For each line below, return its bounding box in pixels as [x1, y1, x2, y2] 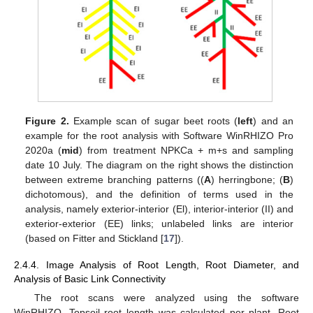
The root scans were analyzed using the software [34, 291, 299, 303]
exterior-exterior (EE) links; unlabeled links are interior [25, 217, 293, 229]
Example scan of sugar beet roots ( [68, 115, 238, 126]
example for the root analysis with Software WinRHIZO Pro [25, 129, 293, 141]
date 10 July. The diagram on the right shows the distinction [25, 159, 293, 170]
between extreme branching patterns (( [25, 173, 204, 185]
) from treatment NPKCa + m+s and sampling [79, 144, 293, 156]
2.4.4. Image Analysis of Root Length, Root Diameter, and [14, 259, 299, 270]
